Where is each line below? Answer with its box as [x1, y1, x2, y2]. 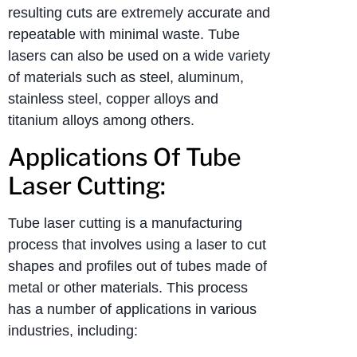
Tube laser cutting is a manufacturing [8, 214, 242, 231]
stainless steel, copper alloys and [8, 90, 218, 107]
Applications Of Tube [8, 142, 241, 171]
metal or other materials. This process [8, 279, 248, 296]
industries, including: [8, 322, 138, 339]
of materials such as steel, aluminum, [8, 69, 244, 85]
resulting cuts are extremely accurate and [8, 4, 270, 21]
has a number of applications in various [8, 300, 257, 317]
